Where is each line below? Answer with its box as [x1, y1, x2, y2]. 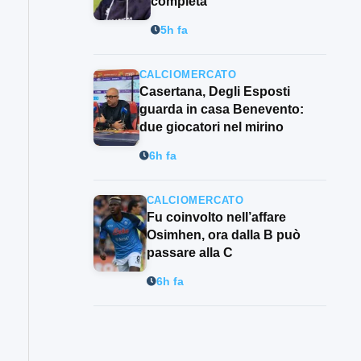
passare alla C [146, 246, 233, 260]
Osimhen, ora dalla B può [146, 228, 301, 243]
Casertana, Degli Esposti [139, 85, 290, 99]
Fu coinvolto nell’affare [146, 210, 286, 225]
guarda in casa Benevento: [139, 102, 304, 117]
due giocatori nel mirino [139, 120, 284, 135]
